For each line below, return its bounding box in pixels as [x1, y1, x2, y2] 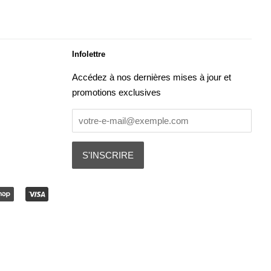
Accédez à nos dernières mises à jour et [71, 72, 231, 83]
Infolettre [71, 50, 105, 59]
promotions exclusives [71, 87, 161, 98]
